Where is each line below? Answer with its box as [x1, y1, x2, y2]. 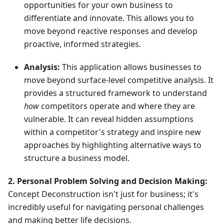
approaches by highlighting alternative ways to [24, 139, 201, 151]
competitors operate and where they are [39, 100, 195, 112]
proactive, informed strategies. [24, 38, 141, 50]
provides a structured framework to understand [24, 87, 207, 99]
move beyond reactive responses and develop [24, 25, 197, 37]
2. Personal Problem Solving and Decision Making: [8, 175, 207, 187]
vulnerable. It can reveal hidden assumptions [24, 113, 193, 125]
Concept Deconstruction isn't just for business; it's [8, 188, 198, 200]
